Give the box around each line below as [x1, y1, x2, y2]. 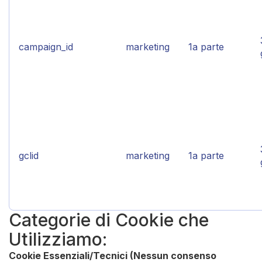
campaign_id [19, 41, 73, 53]
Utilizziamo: [9, 229, 107, 250]
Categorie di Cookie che [9, 209, 209, 230]
